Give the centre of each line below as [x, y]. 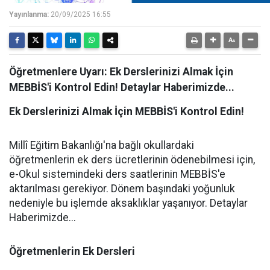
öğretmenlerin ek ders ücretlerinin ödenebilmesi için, [132, 160]
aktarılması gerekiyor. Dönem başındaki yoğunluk [122, 189]
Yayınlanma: [29, 14]
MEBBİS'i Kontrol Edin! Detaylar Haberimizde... [122, 87]
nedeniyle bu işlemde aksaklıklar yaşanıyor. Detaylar [128, 203]
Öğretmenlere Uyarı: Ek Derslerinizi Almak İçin [121, 72]
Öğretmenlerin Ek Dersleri [72, 251]
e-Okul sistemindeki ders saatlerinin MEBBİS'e [117, 174]
